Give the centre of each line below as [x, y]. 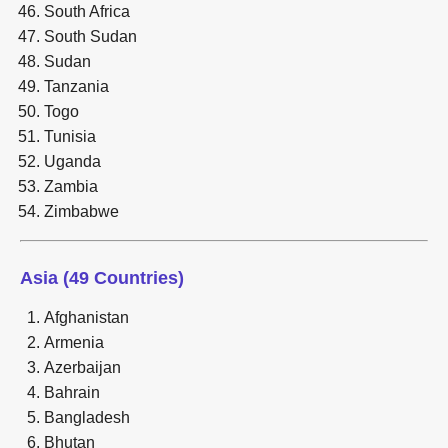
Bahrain [72, 392]
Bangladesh [87, 417]
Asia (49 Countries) [102, 277]
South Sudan [90, 36]
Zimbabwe [81, 211]
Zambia [71, 186]
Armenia [74, 342]
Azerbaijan [82, 367]
